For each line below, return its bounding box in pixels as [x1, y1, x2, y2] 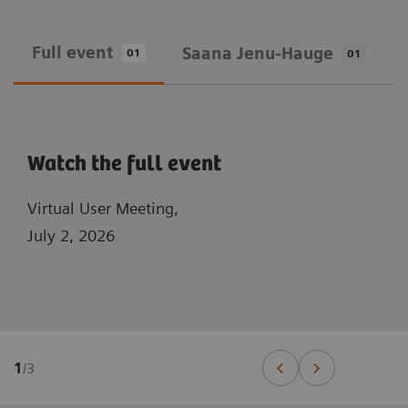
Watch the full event [27, 152, 221, 178]
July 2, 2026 [27, 226, 115, 246]
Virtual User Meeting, [27, 199, 183, 219]
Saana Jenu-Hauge [182, 44, 333, 64]
